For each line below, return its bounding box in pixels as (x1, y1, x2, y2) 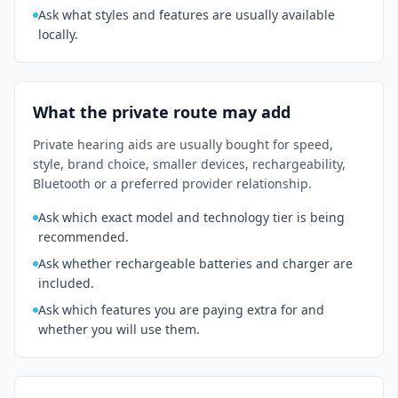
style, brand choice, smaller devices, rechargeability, (33, 155, 346, 172)
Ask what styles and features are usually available (38, 6, 335, 23)
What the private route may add (33, 101, 291, 123)
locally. (38, 26, 78, 43)
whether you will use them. (38, 321, 200, 338)
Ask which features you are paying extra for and (38, 301, 324, 318)
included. (38, 275, 94, 291)
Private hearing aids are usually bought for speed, (33, 136, 333, 153)
